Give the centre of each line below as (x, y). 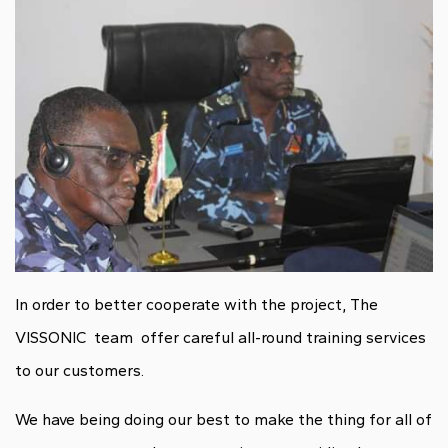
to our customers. (79, 371)
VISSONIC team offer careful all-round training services (220, 338)
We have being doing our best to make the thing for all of (223, 420)
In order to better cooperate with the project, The (196, 305)
